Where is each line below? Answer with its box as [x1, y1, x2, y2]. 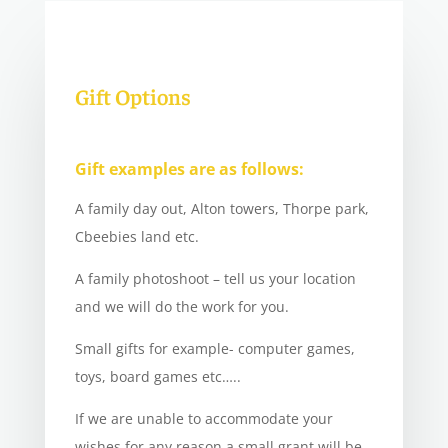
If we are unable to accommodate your [74, 409, 333, 429]
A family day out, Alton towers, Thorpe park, [74, 199, 369, 219]
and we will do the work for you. [74, 297, 289, 317]
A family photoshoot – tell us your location [74, 269, 356, 289]
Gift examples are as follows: [74, 158, 304, 181]
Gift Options [74, 82, 191, 111]
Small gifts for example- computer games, [74, 339, 355, 359]
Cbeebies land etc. [74, 227, 199, 247]
